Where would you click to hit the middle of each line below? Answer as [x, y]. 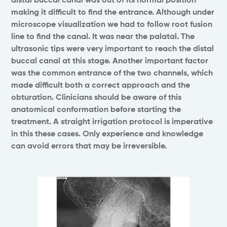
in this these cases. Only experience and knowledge [107, 135]
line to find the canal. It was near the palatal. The [103, 37]
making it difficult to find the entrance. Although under [113, 13]
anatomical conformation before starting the [96, 110]
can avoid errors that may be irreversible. [89, 147]
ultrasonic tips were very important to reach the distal [113, 49]
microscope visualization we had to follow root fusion [112, 25]
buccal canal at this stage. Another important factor [110, 62]
